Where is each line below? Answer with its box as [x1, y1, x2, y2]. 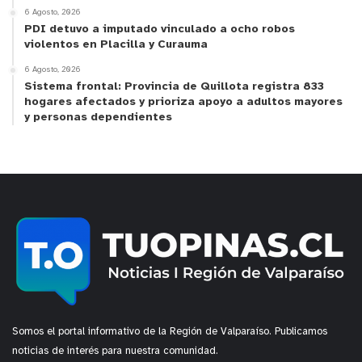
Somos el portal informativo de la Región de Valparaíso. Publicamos [12, 326, 327, 338]
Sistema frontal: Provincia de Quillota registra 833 [24, 80, 324, 93]
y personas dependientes [24, 111, 172, 124]
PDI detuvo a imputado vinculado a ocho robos [24, 23, 295, 36]
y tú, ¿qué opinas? [20, 106, 117, 120]
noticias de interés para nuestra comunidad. [12, 346, 218, 357]
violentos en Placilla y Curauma [24, 38, 208, 51]
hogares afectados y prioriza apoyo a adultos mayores [24, 95, 343, 108]
